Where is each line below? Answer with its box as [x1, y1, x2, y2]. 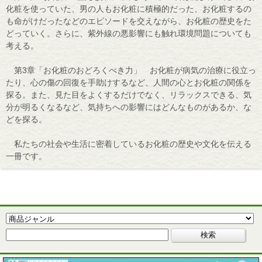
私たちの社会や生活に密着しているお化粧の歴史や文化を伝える [6, 139, 251, 149]
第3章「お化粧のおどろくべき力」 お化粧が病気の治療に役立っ [6, 65, 256, 75]
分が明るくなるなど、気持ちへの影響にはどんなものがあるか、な [6, 102, 251, 112]
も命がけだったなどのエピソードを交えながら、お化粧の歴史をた [6, 16, 251, 26]
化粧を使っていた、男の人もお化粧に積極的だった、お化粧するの [6, 4, 251, 13]
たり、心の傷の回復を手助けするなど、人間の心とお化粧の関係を [6, 77, 251, 87]
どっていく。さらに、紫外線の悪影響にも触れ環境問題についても [6, 28, 251, 38]
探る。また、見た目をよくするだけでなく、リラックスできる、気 [6, 89, 251, 99]
